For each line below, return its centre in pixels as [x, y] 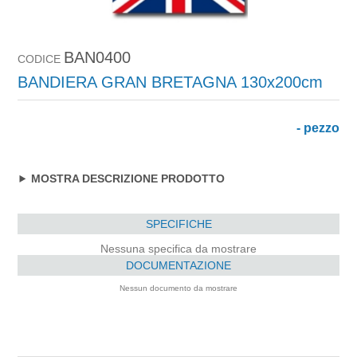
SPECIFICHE [178, 224]
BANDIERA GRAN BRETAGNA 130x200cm [171, 82]
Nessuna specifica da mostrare [178, 248]
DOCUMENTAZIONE [178, 265]
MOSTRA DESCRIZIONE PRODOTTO [128, 178]
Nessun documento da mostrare [178, 288]
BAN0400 [98, 57]
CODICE [39, 59]
